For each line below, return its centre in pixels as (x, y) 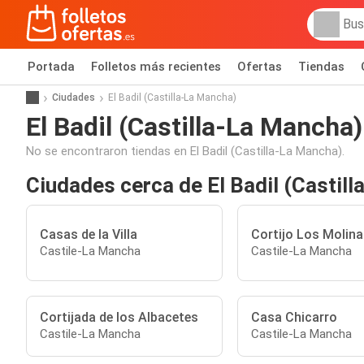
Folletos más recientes (156, 67)
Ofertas (260, 67)
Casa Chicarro (294, 317)
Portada (51, 67)
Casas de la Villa (89, 234)
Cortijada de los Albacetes (119, 317)
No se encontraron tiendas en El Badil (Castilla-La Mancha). (185, 151)
